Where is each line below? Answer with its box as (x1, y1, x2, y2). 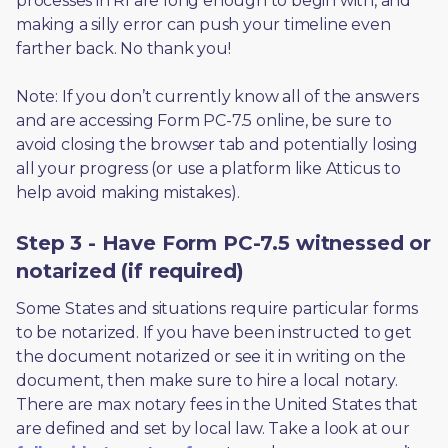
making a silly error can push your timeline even (16, 15, 391, 34)
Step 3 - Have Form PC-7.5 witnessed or (16, 231, 431, 255)
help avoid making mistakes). (16, 183, 240, 202)
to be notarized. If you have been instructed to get (16, 323, 412, 342)
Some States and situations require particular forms (16, 299, 418, 318)
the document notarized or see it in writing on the (16, 347, 406, 366)
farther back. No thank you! (16, 39, 235, 58)
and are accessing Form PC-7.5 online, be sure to (16, 111, 392, 130)
